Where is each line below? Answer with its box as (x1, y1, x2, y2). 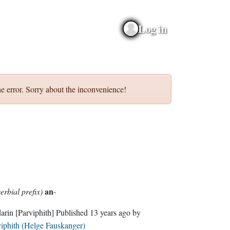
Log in (138, 21, 167, 36)
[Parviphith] (15, 207, 54, 218)
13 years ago (89, 207, 130, 218)
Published (55, 207, 90, 218)
